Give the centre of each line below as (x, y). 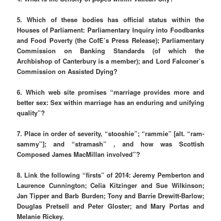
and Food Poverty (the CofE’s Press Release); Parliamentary (110, 40)
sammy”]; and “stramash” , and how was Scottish (110, 144)
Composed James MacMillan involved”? (79, 154)
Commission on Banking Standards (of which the (110, 50)
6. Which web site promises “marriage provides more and (110, 92)
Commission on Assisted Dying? (67, 71)
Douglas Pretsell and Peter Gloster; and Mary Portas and (110, 206)
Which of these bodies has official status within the (115, 19)
